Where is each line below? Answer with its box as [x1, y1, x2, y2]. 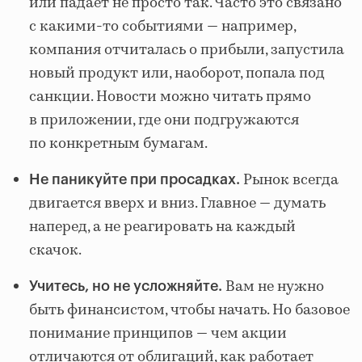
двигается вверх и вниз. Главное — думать [29, 193, 326, 215]
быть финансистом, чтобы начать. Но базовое [29, 300, 350, 322]
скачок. [29, 240, 82, 262]
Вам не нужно [225, 276, 324, 298]
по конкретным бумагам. [29, 133, 208, 155]
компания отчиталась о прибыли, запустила [29, 40, 344, 61]
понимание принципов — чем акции [29, 323, 287, 345]
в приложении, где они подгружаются [29, 110, 299, 132]
